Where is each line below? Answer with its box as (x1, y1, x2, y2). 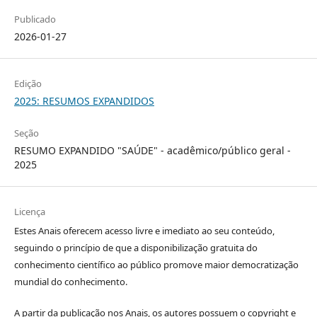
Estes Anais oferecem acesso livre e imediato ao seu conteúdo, (13, 224, 275, 237)
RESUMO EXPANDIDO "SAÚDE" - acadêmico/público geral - (13, 143, 291, 157)
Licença (13, 204, 45, 218)
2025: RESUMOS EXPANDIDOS (13, 93, 154, 108)
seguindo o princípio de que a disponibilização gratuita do (13, 241, 258, 254)
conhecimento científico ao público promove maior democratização (13, 258, 299, 271)
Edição (13, 76, 42, 90)
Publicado (13, 12, 56, 25)
